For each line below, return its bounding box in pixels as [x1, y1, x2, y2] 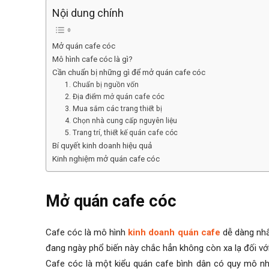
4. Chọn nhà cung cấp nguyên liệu [65, 116, 178, 125]
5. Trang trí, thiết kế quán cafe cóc [65, 128, 178, 138]
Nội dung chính [52, 7, 124, 20]
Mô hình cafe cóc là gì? [52, 54, 133, 64]
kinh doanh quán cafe [128, 227, 220, 238]
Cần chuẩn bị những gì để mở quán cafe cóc [52, 67, 205, 77]
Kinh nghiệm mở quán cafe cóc [52, 154, 160, 164]
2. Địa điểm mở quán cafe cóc [65, 92, 165, 101]
